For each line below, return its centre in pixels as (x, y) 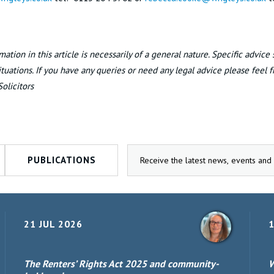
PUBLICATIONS (61, 160)
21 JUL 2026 (53, 224)
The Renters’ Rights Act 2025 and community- (121, 264)
